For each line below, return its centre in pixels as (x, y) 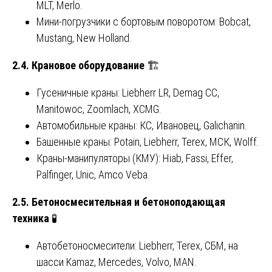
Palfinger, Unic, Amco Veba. (93, 175)
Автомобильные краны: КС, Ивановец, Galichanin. (142, 126)
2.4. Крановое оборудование (78, 66)
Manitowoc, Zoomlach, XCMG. (99, 109)
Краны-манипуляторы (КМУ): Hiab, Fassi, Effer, (135, 158)
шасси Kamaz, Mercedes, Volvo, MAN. (117, 262)
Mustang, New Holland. (84, 38)
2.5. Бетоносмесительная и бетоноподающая (119, 202)
